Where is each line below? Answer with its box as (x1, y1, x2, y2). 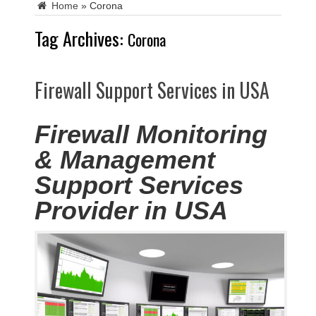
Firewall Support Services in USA (35, 75, 269, 104)
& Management (35, 145, 215, 174)
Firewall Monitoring (35, 119, 267, 149)
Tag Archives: (35, 24, 128, 52)
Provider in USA (35, 195, 228, 225)
